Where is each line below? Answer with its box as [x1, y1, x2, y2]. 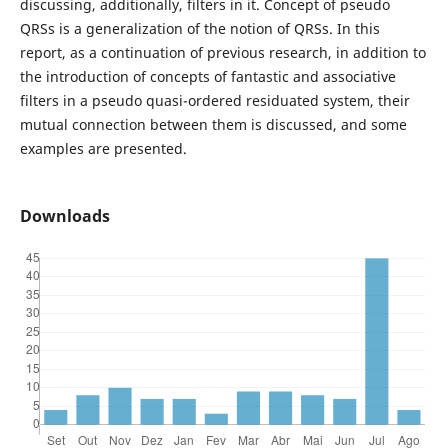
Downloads [19, 204, 110, 227]
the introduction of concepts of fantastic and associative [19, 66, 396, 86]
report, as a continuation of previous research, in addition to [19, 42, 426, 62]
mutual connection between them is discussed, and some [19, 114, 407, 134]
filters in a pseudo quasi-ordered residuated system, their [19, 90, 410, 110]
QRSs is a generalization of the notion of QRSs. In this [19, 18, 380, 38]
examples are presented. [19, 138, 187, 158]
